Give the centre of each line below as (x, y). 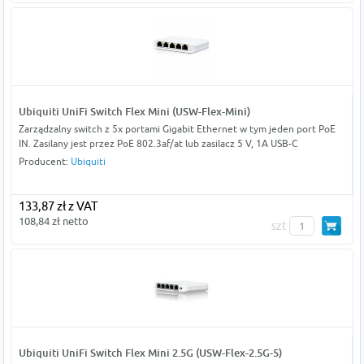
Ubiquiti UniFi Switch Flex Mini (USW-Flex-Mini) (134, 112)
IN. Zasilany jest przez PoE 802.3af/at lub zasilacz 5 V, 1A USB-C (158, 144)
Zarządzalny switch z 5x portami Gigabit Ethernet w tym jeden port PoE (177, 129)
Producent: (44, 162)
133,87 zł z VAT (58, 206)
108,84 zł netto (53, 221)
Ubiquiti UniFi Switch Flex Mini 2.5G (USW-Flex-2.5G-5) (150, 353)
